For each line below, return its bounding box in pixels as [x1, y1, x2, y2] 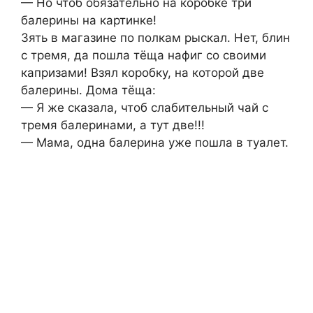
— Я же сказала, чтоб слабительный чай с [21, 101, 268, 115]
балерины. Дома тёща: [21, 83, 156, 98]
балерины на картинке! [21, 13, 156, 28]
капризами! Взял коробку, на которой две [21, 66, 264, 80]
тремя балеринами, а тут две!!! [21, 118, 205, 133]
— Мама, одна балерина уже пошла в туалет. [21, 136, 289, 150]
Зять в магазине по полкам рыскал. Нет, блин [21, 31, 290, 45]
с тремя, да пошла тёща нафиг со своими [21, 48, 266, 63]
